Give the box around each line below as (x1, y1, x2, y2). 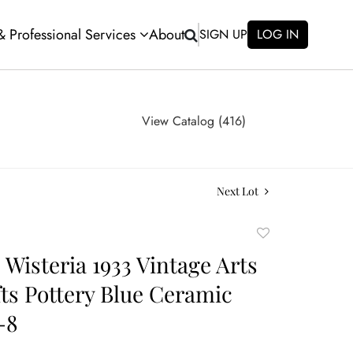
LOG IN (257, 25, 299, 43)
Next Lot (217, 184, 261, 199)
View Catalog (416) (142, 112, 246, 130)
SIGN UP (199, 25, 247, 43)
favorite (254, 262, 298, 278)
